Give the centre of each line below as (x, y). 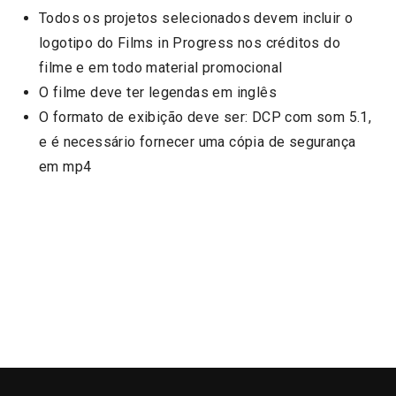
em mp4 (65, 166)
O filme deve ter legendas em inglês (158, 92)
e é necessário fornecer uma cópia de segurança (198, 141)
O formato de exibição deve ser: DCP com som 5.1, (206, 117)
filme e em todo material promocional (161, 67)
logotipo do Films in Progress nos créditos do (190, 42)
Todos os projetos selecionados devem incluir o (196, 18)
